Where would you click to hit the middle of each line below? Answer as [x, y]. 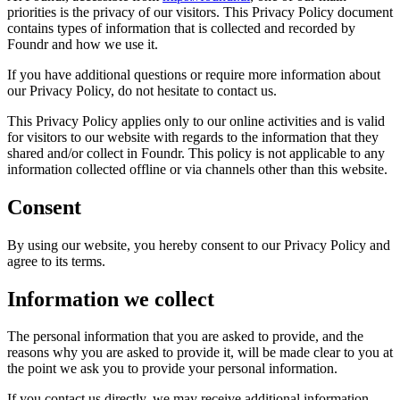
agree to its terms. [56, 261]
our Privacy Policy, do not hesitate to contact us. [142, 90]
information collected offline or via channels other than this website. [197, 169]
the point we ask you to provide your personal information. [172, 369]
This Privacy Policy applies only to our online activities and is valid [196, 121]
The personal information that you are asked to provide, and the [185, 337]
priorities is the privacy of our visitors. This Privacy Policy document [200, 12]
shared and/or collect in [72, 153]
